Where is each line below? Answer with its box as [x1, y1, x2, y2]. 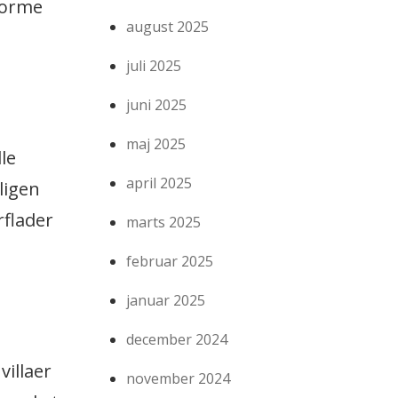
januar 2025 [126, 291, 206, 311]
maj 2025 [126, 134, 187, 155]
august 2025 [126, 17, 210, 37]
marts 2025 [126, 212, 202, 233]
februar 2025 [126, 251, 214, 272]
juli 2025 [126, 56, 182, 76]
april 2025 [126, 173, 193, 194]
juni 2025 [126, 95, 187, 115]
